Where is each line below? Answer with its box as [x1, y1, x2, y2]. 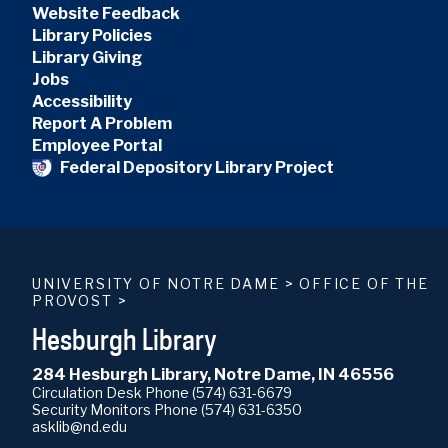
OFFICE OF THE [299, 275, 429, 293]
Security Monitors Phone [32, 401, 201, 419]
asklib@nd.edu [32, 418, 127, 436]
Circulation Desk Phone [32, 384, 192, 402]
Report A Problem [32, 114, 172, 134]
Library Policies [32, 26, 152, 46]
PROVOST [32, 292, 113, 310]
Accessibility [32, 92, 132, 112]
